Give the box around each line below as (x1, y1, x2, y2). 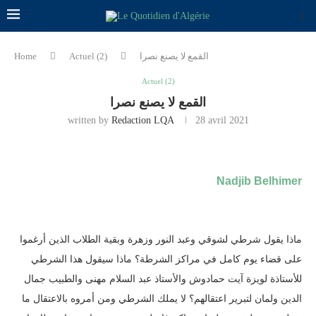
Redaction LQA (111, 115, 174, 126)
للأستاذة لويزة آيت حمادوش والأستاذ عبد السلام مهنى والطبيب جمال (24, 274, 302, 284)
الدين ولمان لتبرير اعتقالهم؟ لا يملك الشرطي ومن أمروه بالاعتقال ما (22, 293, 302, 304)
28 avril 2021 (195, 115, 249, 126)
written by (67, 115, 111, 126)
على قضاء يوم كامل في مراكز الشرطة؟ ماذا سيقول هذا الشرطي (31, 254, 302, 265)
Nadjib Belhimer (217, 175, 302, 187)
